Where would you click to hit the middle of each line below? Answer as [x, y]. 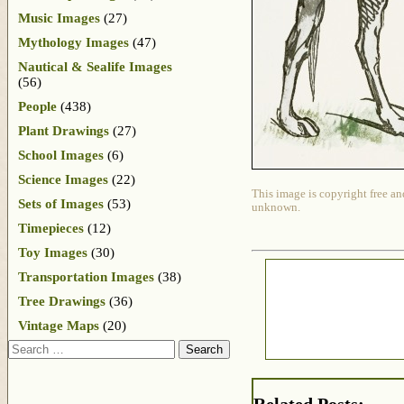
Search [27, 346]
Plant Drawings [64, 130]
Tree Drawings [62, 301]
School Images [61, 155]
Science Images [63, 179]
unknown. [276, 208]
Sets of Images [61, 203]
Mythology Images [73, 42]
